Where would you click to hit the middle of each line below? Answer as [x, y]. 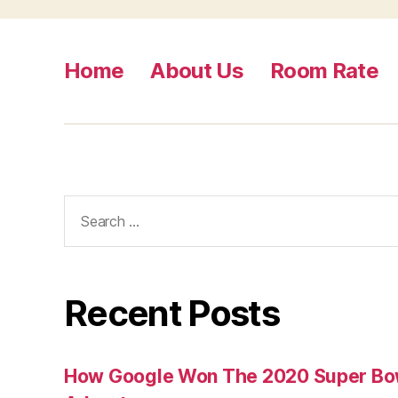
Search [87, 205]
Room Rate [325, 70]
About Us [197, 70]
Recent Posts [172, 314]
